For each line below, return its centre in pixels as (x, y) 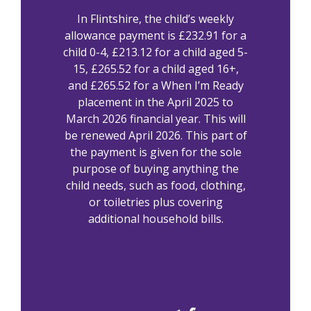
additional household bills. (155, 219)
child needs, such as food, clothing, (155, 186)
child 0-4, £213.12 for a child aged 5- (155, 52)
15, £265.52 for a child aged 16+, (155, 69)
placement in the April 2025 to (155, 102)
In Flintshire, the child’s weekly (155, 19)
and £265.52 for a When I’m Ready (155, 86)
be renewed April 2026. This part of (155, 136)
